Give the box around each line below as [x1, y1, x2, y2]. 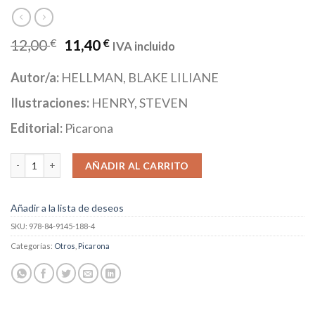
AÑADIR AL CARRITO [84, 159, 189, 172]
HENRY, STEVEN [91, 94, 188, 110]
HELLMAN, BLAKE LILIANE [61, 69, 219, 85]
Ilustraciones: [11, 94, 91, 110]
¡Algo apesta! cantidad [10, 153, 107, 165]
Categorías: [11, 241, 54, 251]
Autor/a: [11, 69, 61, 85]
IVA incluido [112, 38, 176, 53]
